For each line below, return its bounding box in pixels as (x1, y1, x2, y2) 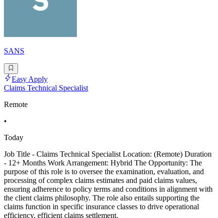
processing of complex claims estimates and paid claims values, (4, 176, 197, 185)
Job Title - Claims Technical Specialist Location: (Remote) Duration (4, 150, 212, 159)
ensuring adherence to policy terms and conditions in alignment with (4, 185, 213, 194)
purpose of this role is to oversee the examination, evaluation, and (4, 167, 204, 176)
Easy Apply (12, 75, 48, 84)
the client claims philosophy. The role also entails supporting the (4, 194, 200, 202)
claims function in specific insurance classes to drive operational (4, 202, 199, 211)
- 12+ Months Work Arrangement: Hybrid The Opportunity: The (4, 159, 202, 167)
